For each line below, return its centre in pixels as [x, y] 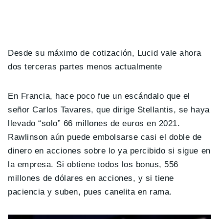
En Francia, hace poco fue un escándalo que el [99, 96]
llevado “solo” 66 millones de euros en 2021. [94, 123]
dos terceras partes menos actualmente [85, 66]
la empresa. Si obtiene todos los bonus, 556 [93, 164]
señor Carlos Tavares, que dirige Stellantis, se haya [109, 109]
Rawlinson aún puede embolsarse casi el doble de [105, 137]
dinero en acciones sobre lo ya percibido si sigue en [109, 151]
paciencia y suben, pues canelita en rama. [90, 192]
